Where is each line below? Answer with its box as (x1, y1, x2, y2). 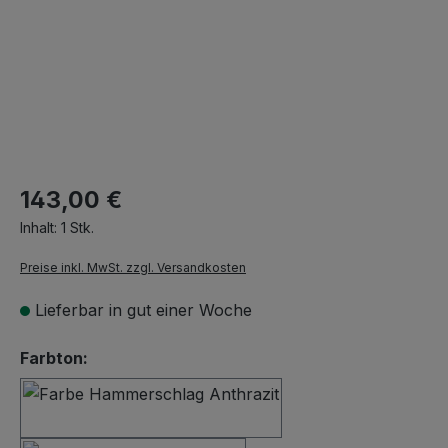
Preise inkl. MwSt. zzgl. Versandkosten (20, 260, 246, 275)
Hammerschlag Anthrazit (149, 409, 340, 430)
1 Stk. (61, 219, 94, 236)
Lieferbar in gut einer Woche (35, 300, 252, 320)
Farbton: (20, 348, 88, 368)
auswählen (87, 347, 178, 367)
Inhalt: (20, 219, 61, 236)
